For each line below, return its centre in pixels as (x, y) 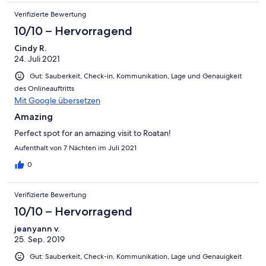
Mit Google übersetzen (57, 101)
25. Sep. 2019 (39, 240)
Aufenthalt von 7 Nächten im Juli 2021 (75, 148)
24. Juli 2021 (37, 59)
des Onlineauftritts (44, 89)
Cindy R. (30, 48)
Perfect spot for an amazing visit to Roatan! (93, 133)
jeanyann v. (37, 229)
